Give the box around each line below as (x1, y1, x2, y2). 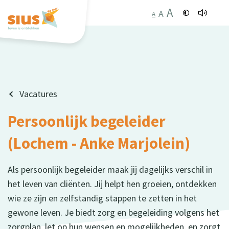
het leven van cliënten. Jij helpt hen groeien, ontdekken (8, 177, 217, 190)
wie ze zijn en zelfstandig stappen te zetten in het (8, 192, 197, 204)
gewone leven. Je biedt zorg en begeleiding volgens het (8, 206, 219, 218)
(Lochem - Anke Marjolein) (8, 133, 190, 153)
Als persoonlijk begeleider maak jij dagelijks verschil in (8, 163, 213, 175)
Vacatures (19, 88, 57, 100)
